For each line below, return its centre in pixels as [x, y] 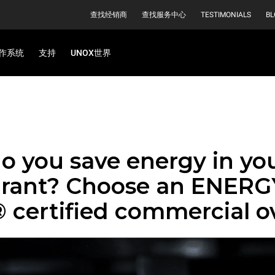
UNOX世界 [91, 53]
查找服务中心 [164, 15]
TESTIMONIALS [226, 15]
